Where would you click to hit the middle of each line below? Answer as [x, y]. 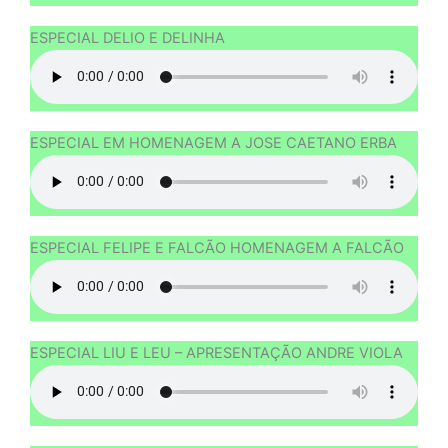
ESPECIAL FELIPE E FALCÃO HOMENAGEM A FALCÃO [217, 247]
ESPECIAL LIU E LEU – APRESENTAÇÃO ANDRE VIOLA [216, 352]
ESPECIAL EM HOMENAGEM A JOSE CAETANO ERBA [213, 142]
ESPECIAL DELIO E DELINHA [127, 37]
